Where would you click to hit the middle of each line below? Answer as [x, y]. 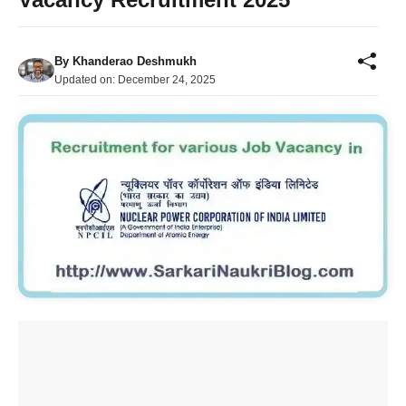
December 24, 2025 [167, 80]
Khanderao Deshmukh [135, 61]
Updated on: [86, 80]
